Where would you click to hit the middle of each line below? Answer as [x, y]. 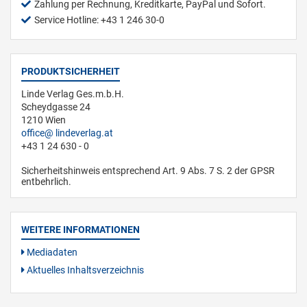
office [33, 133]
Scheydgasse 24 [56, 107]
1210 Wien [44, 120]
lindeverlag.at [84, 133]
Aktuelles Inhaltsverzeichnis [84, 270]
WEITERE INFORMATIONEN [81, 230]
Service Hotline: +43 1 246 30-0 [99, 20]
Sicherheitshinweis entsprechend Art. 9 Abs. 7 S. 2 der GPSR [148, 171]
